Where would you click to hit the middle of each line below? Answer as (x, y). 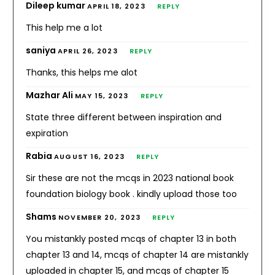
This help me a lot (64, 27)
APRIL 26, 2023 (88, 51)
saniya (42, 50)
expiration (47, 133)
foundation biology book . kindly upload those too (132, 194)
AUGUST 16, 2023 (89, 156)
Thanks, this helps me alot (82, 72)
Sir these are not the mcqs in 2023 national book (130, 178)
